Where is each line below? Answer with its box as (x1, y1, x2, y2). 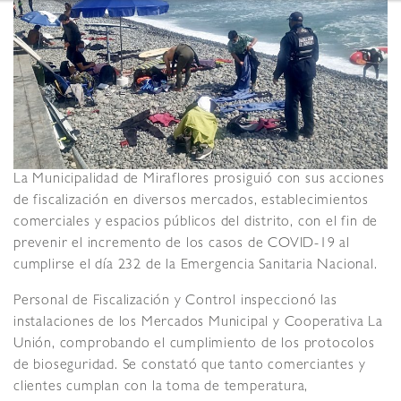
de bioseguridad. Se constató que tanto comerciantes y (13, 359, 366, 374)
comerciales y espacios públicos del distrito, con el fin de (13, 216, 379, 231)
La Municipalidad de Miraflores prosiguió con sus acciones (13, 173, 385, 188)
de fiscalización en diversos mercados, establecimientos (13, 194, 369, 209)
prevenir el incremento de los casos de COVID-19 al (13, 237, 350, 252)
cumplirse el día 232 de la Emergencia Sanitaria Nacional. (13, 259, 378, 274)
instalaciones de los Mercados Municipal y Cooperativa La (13, 316, 383, 331)
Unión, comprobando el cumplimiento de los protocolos (13, 337, 375, 353)
